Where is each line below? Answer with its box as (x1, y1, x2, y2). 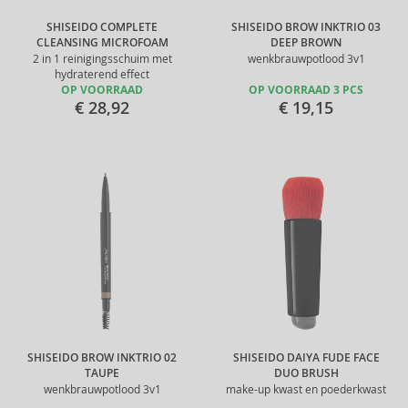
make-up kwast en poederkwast (226, 382, 386, 396)
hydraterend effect (55, 67, 149, 81)
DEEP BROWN (270, 36, 342, 50)
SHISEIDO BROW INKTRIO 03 (231, 20, 381, 35)
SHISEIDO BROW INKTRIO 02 (27, 351, 177, 365)
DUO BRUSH (273, 366, 339, 381)
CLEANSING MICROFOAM (36, 36, 168, 50)
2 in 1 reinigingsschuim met (32, 52, 172, 66)
